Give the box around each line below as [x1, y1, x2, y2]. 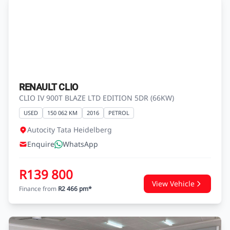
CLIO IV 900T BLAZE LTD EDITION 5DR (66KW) [19, 175, 174, 185]
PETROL [108, 191, 129, 199]
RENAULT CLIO [19, 164, 78, 175]
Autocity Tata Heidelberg [27, 207, 112, 217]
